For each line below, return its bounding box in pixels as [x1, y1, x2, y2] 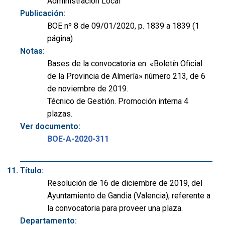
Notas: [20, 46, 45, 56]
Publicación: [20, 9, 65, 19]
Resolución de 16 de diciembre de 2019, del [47, 178, 202, 188]
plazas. [47, 109, 72, 119]
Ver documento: [20, 122, 80, 132]
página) [47, 34, 73, 44]
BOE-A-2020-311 [47, 134, 109, 144]
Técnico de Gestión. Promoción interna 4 [47, 96, 188, 106]
